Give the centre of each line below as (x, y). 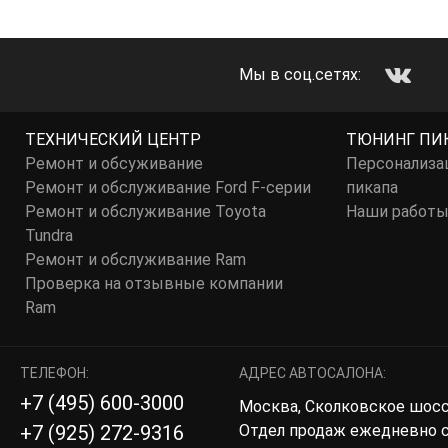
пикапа (371, 187)
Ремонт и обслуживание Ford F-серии (168, 187)
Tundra (49, 235)
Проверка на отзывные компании (154, 283)
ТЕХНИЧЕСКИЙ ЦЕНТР (113, 139)
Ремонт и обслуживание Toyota (146, 211)
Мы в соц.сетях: (300, 74)
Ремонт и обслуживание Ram (136, 259)
